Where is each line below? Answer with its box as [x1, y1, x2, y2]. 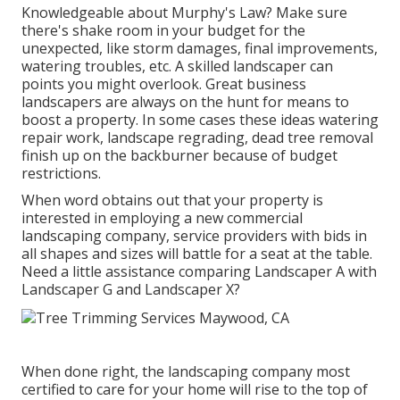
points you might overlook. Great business [21, 74, 306, 95]
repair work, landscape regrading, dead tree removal [21, 128, 373, 148]
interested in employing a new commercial [21, 208, 303, 229]
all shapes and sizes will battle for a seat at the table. [21, 244, 372, 264]
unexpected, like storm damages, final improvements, [21, 38, 378, 59]
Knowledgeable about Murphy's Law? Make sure [21, 3, 347, 23]
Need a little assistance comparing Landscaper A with [21, 262, 377, 282]
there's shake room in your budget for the [21, 21, 305, 41]
